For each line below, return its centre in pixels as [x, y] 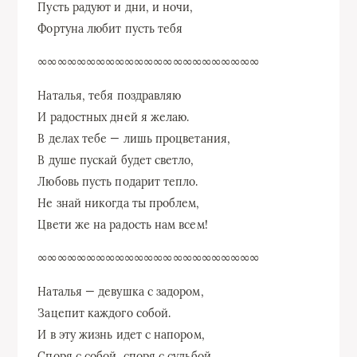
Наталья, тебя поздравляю [110, 95]
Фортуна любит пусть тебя [110, 28]
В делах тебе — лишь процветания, [134, 138]
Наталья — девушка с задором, [121, 291]
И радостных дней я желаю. [114, 117]
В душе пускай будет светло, [116, 160]
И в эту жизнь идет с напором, [121, 334]
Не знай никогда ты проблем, [119, 203]
